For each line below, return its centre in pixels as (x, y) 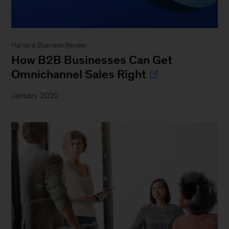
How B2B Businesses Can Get (92, 60)
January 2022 (35, 95)
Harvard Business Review (49, 45)
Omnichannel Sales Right (79, 74)
